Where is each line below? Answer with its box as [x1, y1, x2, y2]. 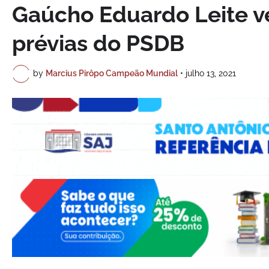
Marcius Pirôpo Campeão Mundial [46, 68, 178, 79]
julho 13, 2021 [186, 68, 236, 79]
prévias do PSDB [12, 29, 184, 56]
